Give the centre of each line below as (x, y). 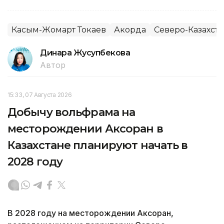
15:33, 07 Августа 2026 (40, 95)
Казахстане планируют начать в (98, 145)
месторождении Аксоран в (85, 129)
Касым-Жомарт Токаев (59, 30)
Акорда (130, 30)
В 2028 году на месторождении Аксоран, (90, 213)
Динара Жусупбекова (85, 53)
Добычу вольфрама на (71, 112)
